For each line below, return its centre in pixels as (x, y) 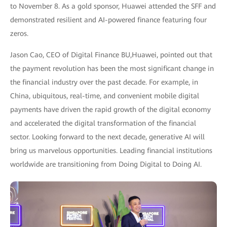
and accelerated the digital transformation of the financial (103, 123)
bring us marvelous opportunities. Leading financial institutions (111, 150)
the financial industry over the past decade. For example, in (104, 82)
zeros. (19, 33)
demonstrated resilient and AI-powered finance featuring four (108, 20)
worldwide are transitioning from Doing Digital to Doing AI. (106, 164)
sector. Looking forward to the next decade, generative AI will (107, 137)
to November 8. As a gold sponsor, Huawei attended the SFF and (113, 6)
